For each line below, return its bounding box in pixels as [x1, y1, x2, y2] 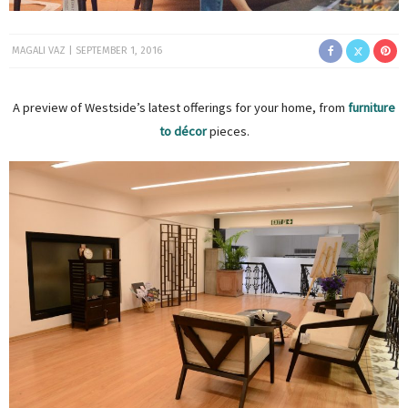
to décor [158, 123, 207, 140]
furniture [348, 99, 395, 117]
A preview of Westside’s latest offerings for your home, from [13, 99, 348, 117]
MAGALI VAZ [12, 45, 66, 57]
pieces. [206, 123, 250, 140]
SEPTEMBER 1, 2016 [76, 45, 162, 57]
